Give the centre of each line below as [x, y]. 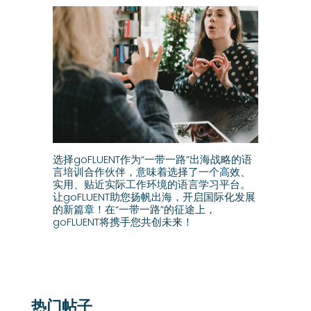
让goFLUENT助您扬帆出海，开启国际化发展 [154, 196]
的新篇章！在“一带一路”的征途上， [134, 209]
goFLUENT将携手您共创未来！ [123, 221]
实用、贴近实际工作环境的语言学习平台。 [151, 184]
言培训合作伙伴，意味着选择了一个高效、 [151, 171]
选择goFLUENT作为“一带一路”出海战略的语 [152, 159]
